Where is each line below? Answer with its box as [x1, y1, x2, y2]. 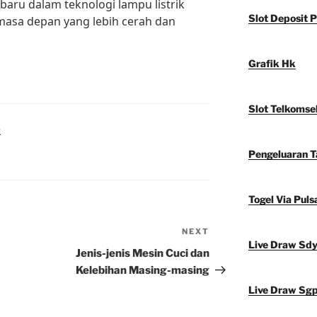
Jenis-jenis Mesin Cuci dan [76, 247, 210, 260]
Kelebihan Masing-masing [76, 264, 210, 277]
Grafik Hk [248, 57, 296, 70]
